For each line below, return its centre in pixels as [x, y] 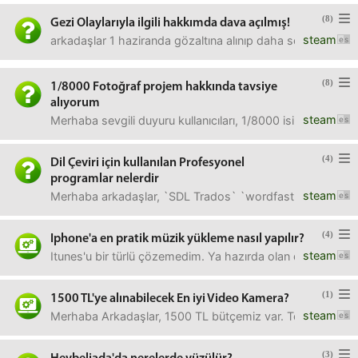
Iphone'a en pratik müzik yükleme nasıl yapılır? [177, 239]
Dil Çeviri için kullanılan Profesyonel [147, 163]
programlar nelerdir [105, 179]
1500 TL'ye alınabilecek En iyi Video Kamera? [170, 299]
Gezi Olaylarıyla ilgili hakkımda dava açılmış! [170, 23]
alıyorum [75, 103]
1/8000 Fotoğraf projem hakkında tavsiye [164, 87]
